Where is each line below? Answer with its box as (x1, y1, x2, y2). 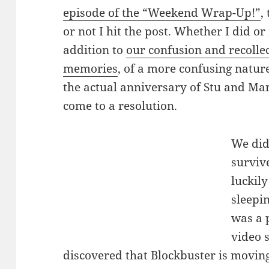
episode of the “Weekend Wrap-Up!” (63, 5, 261, 21)
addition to (63, 42, 127, 58)
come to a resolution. (63, 98, 178, 114)
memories (63, 61, 118, 77)
